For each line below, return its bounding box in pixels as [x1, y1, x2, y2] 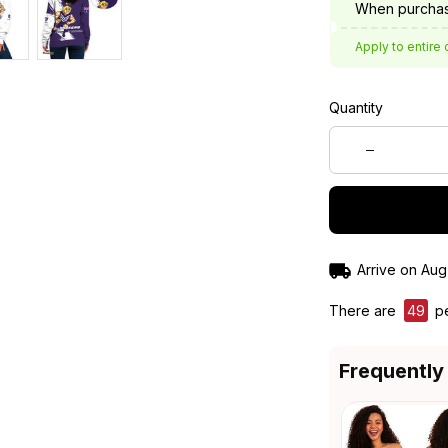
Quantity [329, 99, 383, 117]
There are [329, 302, 400, 320]
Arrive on [356, 261, 417, 279]
